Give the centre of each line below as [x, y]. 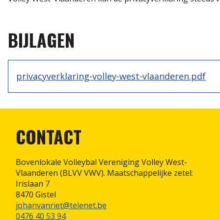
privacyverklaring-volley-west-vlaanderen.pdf [111, 76]
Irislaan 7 [33, 184]
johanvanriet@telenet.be [61, 205]
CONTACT [49, 136]
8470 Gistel [36, 194]
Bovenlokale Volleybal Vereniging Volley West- [101, 162]
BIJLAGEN [41, 39]
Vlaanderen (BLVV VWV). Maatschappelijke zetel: [104, 173]
